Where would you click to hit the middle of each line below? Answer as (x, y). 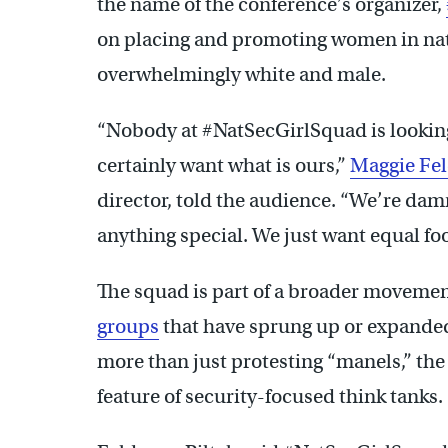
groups (128, 326)
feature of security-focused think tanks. (270, 396)
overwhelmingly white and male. (241, 74)
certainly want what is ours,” (223, 165)
